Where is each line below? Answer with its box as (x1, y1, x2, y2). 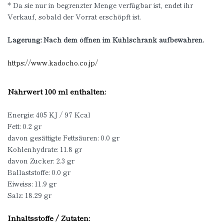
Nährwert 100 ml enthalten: (7, 85, 106, 96)
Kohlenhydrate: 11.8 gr (7, 143, 82, 154)
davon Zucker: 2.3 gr (7, 155, 74, 165)
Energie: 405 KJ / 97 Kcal (7, 109, 90, 119)
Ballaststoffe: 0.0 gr (7, 166, 70, 177)
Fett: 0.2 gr (7, 120, 41, 131)
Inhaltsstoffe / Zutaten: (7, 212, 90, 223)
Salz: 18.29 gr (7, 189, 51, 200)
